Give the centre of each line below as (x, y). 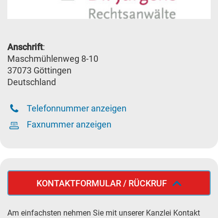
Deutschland (32, 82)
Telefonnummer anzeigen (77, 108)
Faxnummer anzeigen (69, 124)
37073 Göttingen (39, 70)
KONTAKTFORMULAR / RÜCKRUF (102, 183)
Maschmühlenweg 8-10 (53, 58)
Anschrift (25, 47)
